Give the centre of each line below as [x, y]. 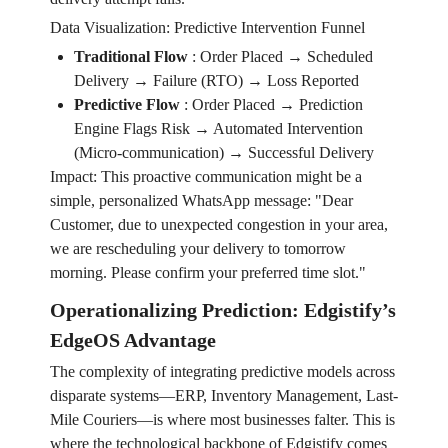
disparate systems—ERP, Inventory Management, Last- [223, 396]
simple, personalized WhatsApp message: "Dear [201, 201]
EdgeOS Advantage [132, 340]
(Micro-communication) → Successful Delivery [223, 153]
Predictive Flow [126, 105]
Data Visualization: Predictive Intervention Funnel [207, 28]
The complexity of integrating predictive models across [222, 372]
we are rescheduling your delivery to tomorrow [197, 249]
